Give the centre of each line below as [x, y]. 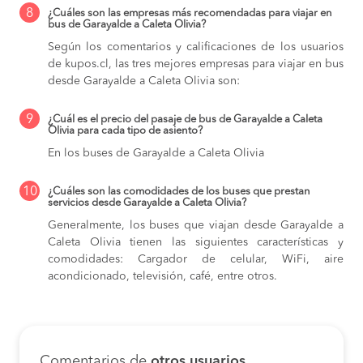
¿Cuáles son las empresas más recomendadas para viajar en [190, 13]
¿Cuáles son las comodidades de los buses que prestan [179, 191]
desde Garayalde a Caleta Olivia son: [144, 81]
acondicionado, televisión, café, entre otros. [162, 276]
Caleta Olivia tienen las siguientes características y [196, 242]
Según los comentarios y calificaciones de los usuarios [196, 47]
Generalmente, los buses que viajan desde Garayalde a [196, 225]
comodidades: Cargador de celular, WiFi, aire [196, 259]
